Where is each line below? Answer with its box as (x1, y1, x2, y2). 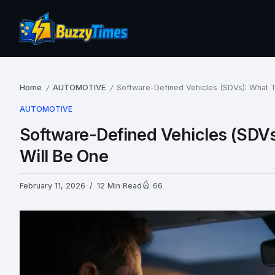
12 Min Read (95, 180, 142, 190)
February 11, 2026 (20, 180, 85, 190)
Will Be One (20, 145, 109, 166)
